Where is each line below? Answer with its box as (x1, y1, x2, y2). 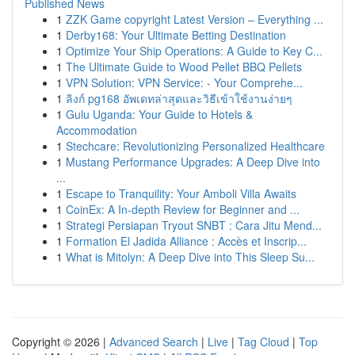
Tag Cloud (238, 334, 289, 349)
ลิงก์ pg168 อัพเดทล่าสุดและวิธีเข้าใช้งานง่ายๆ (66, 90, 292, 106)
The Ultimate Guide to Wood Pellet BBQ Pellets (66, 59, 302, 74)
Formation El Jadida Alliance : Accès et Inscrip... (66, 233, 307, 249)
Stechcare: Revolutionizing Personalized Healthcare (66, 138, 325, 154)
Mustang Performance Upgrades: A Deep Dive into (66, 154, 320, 170)
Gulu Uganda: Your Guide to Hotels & (66, 106, 253, 122)
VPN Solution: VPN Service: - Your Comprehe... (66, 74, 303, 90)
